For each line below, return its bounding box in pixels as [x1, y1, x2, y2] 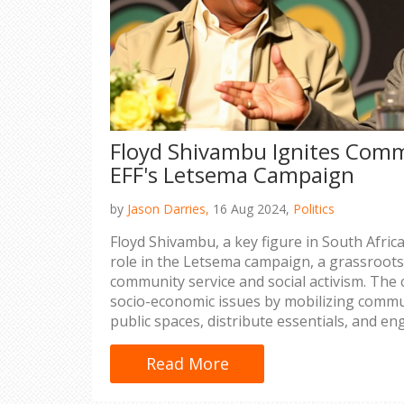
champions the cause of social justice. [110, 350, 362, 371]
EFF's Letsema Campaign [110, 159, 354, 189]
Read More [145, 352, 229, 374]
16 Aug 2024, [209, 199, 293, 217]
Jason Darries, [127, 199, 209, 217]
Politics [293, 199, 335, 217]
